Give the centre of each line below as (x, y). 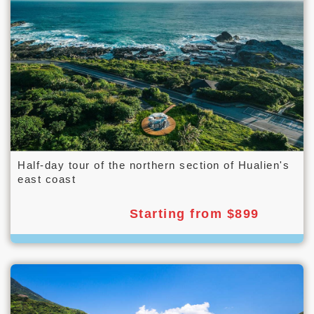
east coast (47, 179)
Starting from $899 (194, 213)
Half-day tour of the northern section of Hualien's (153, 165)
